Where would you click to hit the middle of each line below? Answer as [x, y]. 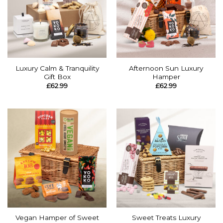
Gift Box [57, 76]
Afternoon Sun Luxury [166, 68]
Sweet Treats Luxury [166, 218]
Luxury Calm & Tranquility [57, 68]
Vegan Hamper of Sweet [57, 218]
